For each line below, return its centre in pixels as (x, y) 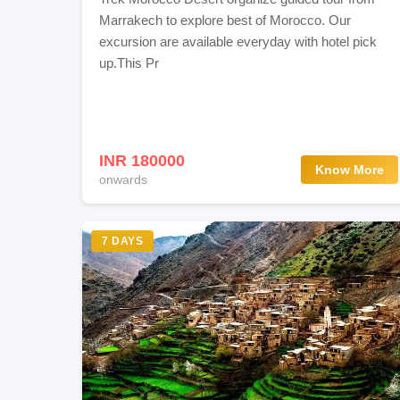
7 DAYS (122, 242)
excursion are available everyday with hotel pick (238, 41)
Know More (350, 169)
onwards (124, 179)
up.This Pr (129, 62)
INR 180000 (142, 161)
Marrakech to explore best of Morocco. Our (225, 20)
